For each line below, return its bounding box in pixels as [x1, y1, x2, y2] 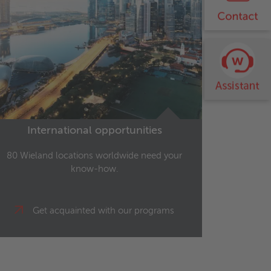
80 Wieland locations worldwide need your [7, 151, 182, 160]
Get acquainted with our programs [33, 206, 174, 215]
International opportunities [27, 125, 162, 136]
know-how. [70, 164, 119, 174]
